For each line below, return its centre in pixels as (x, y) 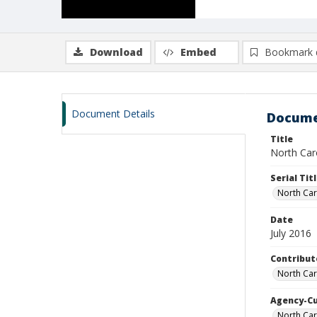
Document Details (113, 114)
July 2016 (291, 233)
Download (116, 52)
